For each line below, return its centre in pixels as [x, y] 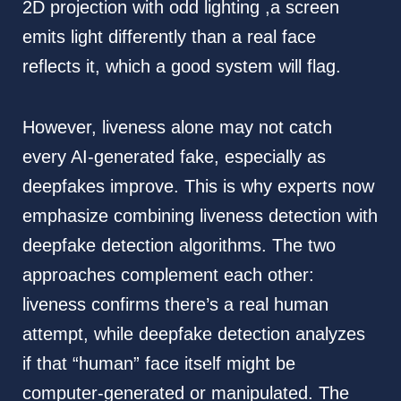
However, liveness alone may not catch [177, 127]
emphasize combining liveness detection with [200, 215]
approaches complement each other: [168, 274]
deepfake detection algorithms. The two [179, 245]
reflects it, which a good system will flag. [181, 66]
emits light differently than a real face [169, 36]
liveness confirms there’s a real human [175, 304]
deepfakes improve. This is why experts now [198, 186]
